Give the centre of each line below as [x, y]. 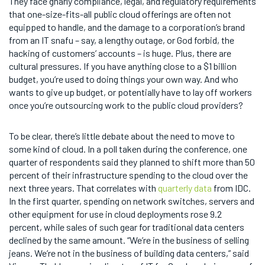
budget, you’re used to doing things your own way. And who [124, 79]
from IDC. [231, 188]
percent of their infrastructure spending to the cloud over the [128, 175]
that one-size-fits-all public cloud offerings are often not [120, 14]
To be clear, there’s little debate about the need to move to [122, 136]
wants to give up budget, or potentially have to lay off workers [130, 92]
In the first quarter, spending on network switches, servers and [132, 201]
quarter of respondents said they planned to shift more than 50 [132, 162]
